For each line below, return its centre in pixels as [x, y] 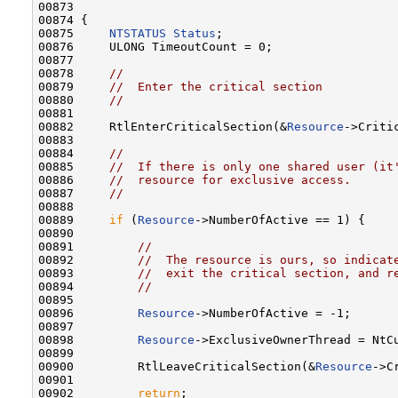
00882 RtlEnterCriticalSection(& [163, 126]
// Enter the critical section [216, 86]
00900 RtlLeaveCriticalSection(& [177, 366]
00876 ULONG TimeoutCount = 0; [155, 46]
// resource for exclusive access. [230, 179]
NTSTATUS [138, 33]
